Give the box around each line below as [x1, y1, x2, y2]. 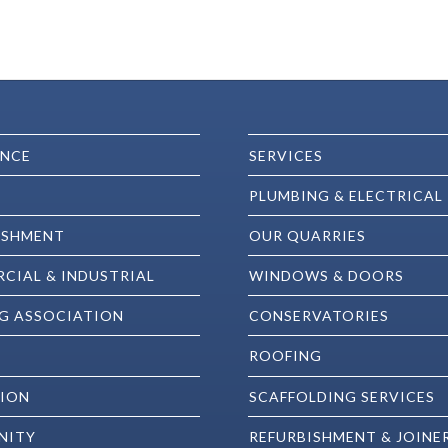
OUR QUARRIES [249, 226, 366, 244]
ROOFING [249, 347, 322, 365]
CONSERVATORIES [249, 307, 389, 325]
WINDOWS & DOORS [249, 267, 404, 285]
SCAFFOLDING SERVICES [249, 387, 435, 405]
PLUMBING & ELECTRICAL [249, 186, 443, 204]
